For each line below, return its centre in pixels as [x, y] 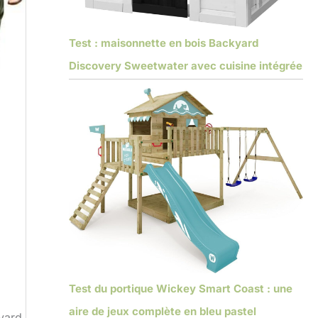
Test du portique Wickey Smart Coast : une [180, 288]
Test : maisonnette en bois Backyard [163, 43]
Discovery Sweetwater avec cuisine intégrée [185, 66]
